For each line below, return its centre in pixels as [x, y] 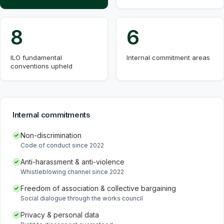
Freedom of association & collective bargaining [98, 188]
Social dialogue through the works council [82, 198]
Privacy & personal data [60, 215]
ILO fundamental [36, 57]
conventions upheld [41, 66]
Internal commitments [51, 115]
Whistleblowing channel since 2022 [72, 172]
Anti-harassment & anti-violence [72, 162]
